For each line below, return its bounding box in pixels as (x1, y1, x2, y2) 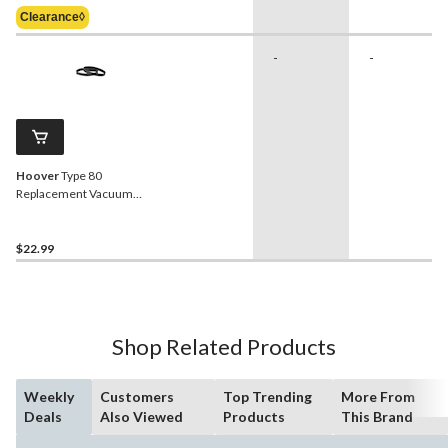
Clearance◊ (20, 10, 85, 25)
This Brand (341, 408, 414, 426)
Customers (100, 388, 175, 406)
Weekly (24, 388, 74, 406)
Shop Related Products (112, 333, 336, 361)
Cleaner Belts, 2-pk (16, 204, 117, 220)
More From (341, 388, 416, 406)
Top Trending (222, 388, 312, 406)
